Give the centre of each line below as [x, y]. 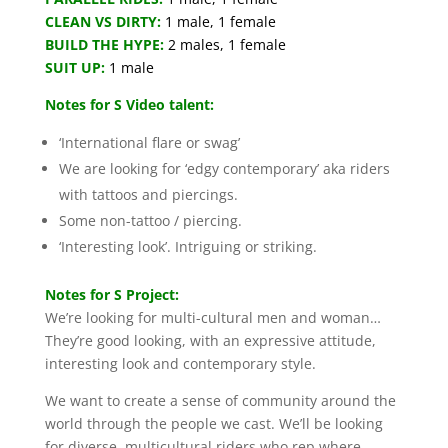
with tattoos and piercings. [148, 194]
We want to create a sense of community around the [220, 400]
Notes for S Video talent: [129, 104]
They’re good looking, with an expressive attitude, [210, 340]
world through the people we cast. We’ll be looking [213, 423]
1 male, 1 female [222, 21]
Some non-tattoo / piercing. [150, 220]
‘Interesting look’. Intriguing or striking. [187, 246]
